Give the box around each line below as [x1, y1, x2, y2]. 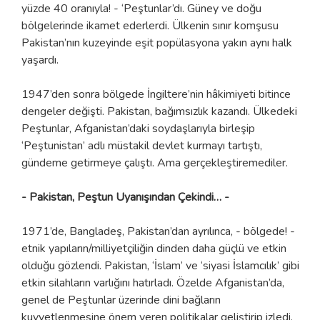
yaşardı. [21, 51, 59, 68]
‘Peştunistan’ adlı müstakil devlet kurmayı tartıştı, [21, 137, 262, 154]
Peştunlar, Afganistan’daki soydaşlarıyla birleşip [21, 120, 255, 136]
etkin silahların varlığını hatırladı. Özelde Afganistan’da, [21, 274, 284, 291]
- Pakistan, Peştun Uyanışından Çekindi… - [21, 189, 229, 205]
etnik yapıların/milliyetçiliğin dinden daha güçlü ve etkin [21, 240, 286, 256]
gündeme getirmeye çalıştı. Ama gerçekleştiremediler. [21, 154, 291, 171]
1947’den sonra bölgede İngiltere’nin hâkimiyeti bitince [21, 86, 291, 102]
